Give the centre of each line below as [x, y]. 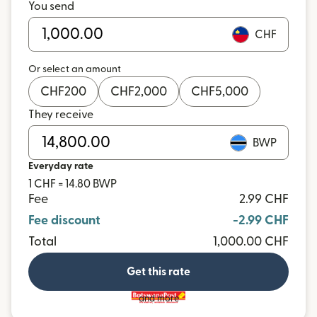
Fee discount [64, 220]
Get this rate [158, 272]
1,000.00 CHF [251, 242]
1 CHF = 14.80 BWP [73, 184]
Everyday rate [61, 166]
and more [158, 299]
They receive [61, 115]
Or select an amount [75, 69]
